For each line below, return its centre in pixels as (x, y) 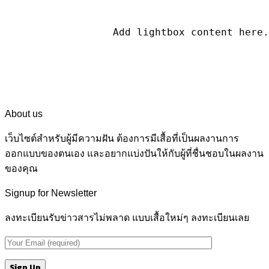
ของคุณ (21, 169)
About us (24, 114)
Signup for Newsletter (51, 193)
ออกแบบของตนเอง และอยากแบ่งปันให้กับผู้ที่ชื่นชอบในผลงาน (134, 154)
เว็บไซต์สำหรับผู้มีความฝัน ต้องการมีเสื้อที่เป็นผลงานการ (122, 139)
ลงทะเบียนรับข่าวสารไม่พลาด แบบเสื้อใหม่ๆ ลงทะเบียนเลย (127, 218)
